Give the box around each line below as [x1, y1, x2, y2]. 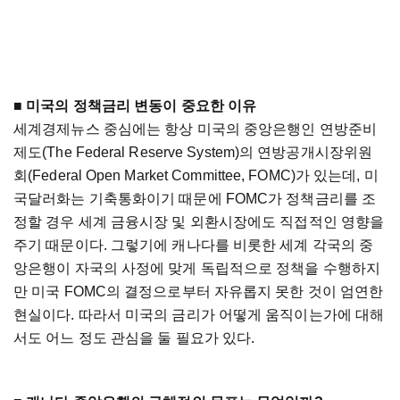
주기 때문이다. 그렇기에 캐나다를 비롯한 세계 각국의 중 [13, 237, 374, 254]
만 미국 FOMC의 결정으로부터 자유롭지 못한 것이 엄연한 [13, 284, 384, 300]
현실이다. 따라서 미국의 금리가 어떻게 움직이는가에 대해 [13, 307, 385, 323]
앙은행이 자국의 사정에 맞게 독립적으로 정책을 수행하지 [13, 261, 380, 277]
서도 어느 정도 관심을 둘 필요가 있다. [13, 330, 255, 346]
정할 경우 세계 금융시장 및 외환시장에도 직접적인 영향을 [13, 214, 385, 230]
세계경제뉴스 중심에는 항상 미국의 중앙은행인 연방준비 [13, 121, 377, 137]
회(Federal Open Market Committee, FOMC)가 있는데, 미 [13, 168, 379, 184]
